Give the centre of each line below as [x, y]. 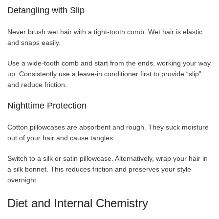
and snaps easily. [34, 42]
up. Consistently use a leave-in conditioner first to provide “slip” [104, 74]
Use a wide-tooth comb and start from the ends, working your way [109, 63]
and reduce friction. [37, 84]
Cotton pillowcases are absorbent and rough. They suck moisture [108, 127]
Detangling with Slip [46, 10]
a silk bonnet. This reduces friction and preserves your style [99, 169]
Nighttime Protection [47, 105]
